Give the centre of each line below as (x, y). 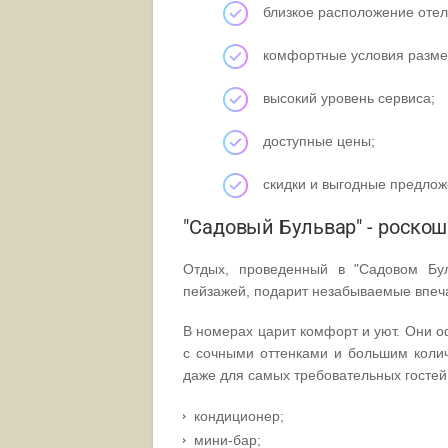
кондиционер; (239, 415)
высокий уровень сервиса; (349, 98)
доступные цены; (319, 141)
